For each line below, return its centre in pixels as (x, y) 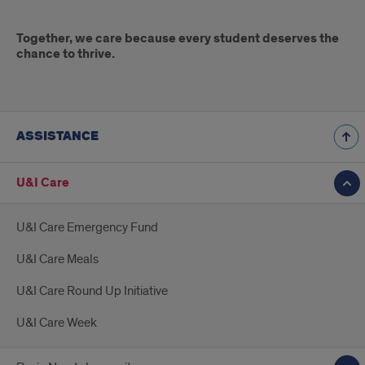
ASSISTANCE (57, 137)
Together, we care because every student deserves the (178, 39)
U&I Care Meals (57, 259)
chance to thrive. (66, 55)
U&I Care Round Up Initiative (92, 291)
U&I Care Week (57, 323)
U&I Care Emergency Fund (87, 228)
